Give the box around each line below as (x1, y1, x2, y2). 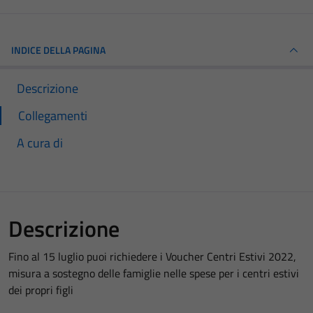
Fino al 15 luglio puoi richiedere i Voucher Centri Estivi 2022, (8, 248, 296, 265)
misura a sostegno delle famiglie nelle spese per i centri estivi (8, 265, 299, 282)
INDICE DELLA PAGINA (11, 43, 105, 57)
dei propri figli (8, 282, 73, 298)
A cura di (17, 133, 63, 152)
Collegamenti (18, 106, 87, 125)
